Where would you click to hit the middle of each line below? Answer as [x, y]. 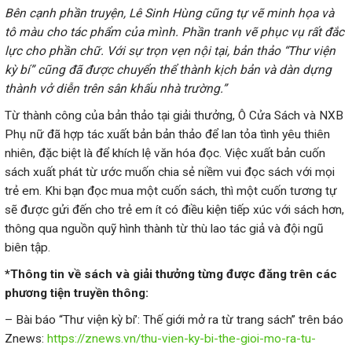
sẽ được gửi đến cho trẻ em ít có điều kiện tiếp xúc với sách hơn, [174, 210]
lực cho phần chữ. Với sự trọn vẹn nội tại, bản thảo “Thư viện [170, 51]
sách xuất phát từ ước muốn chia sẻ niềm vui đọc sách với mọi [170, 172]
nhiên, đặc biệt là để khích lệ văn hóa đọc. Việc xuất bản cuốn [165, 154]
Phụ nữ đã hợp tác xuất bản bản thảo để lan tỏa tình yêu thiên [167, 135]
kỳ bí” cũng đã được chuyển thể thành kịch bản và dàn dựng [168, 70]
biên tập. [27, 248]
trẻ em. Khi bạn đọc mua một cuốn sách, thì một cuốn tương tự [171, 191]
